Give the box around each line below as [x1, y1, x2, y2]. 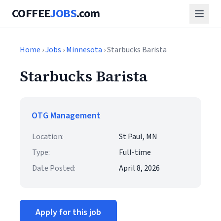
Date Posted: [32, 163, 75, 174]
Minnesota [66, 44, 102, 55]
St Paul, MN [119, 131, 157, 142]
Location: [32, 131, 64, 142]
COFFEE [12, 5, 50, 22]
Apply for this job [36, 206, 101, 219]
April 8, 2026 [119, 163, 160, 174]
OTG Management [32, 110, 101, 122]
